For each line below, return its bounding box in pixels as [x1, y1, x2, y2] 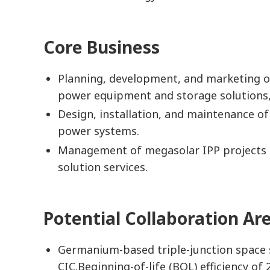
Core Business [43, 35, 160, 58]
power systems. [58, 124, 139, 139]
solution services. [58, 159, 148, 174]
